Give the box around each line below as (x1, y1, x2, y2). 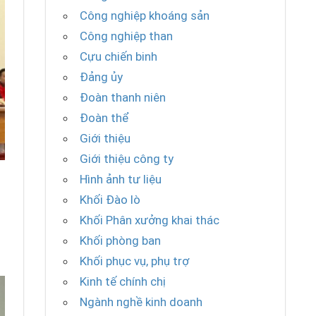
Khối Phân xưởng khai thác (80, 213, 220, 228)
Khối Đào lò (80, 193, 141, 207)
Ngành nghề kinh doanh (80, 295, 203, 310)
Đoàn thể (80, 111, 130, 126)
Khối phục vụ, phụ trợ (80, 254, 190, 269)
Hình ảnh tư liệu (80, 172, 162, 187)
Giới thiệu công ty (80, 152, 174, 166)
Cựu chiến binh (80, 49, 158, 64)
